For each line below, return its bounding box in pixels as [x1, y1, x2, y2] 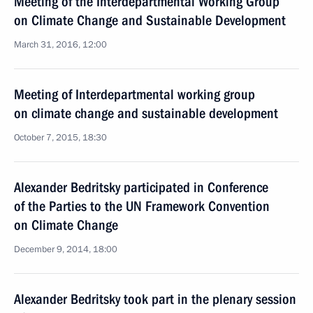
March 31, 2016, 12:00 [14, 38, 107, 51]
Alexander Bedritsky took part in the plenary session [14, 291, 296, 307]
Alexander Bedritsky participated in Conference [14, 179, 268, 196]
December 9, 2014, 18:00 [14, 243, 117, 256]
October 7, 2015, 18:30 [14, 131, 107, 144]
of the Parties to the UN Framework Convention [14, 198, 270, 214]
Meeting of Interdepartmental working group [14, 86, 255, 103]
